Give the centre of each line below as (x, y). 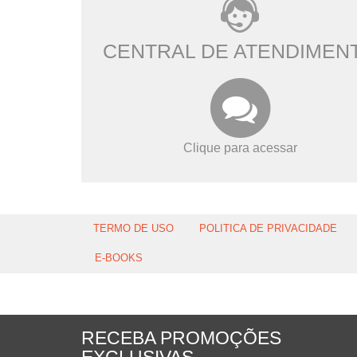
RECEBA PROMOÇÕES (181, 339)
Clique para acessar (240, 148)
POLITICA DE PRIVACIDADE (268, 228)
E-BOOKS (119, 258)
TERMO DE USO (133, 228)
